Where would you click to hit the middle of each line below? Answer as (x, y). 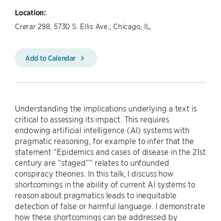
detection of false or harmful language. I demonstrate (110, 206)
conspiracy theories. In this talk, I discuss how (94, 173)
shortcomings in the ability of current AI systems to (105, 184)
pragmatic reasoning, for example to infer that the (104, 141)
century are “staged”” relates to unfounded (92, 162)
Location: (30, 12)
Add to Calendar (51, 58)
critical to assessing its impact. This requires (92, 119)
